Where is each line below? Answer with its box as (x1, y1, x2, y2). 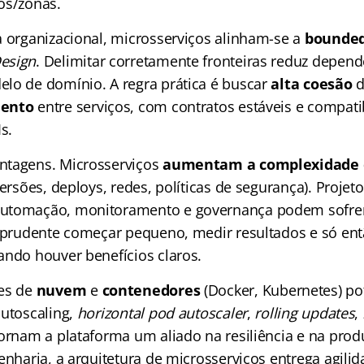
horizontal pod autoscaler (76, 303, 248, 323)
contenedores (102, 280, 201, 300)
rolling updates (254, 303, 355, 323)
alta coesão (271, 74, 353, 93)
